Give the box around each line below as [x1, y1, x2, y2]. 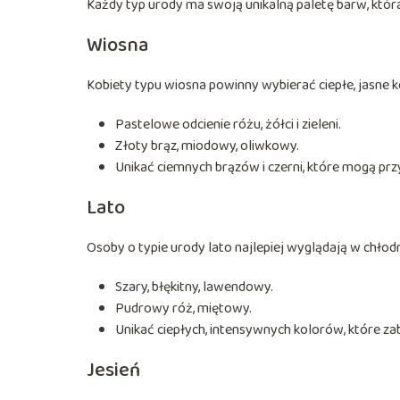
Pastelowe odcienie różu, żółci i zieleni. [115, 112, 341, 136]
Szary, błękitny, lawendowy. [115, 275, 273, 298]
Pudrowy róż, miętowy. [115, 296, 252, 320]
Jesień [87, 354, 140, 387]
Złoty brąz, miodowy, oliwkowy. [115, 134, 299, 157]
